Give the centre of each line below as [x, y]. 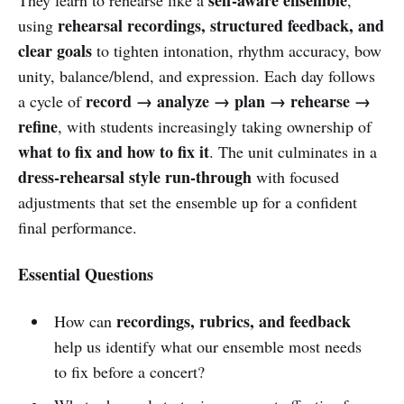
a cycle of [52, 101]
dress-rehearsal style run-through [135, 176]
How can [85, 321]
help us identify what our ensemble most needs [207, 346]
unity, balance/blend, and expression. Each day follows [197, 75]
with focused [295, 176]
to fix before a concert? [129, 371]
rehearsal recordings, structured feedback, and [221, 25]
